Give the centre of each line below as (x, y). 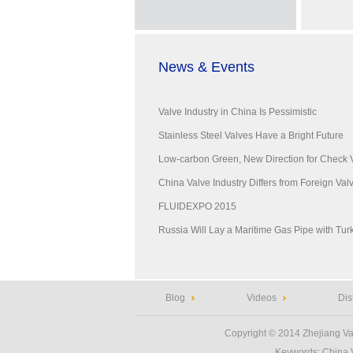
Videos (261, 298)
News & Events (206, 67)
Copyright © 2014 (263, 333)
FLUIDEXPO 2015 (197, 206)
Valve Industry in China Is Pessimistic (237, 112)
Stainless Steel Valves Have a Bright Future (251, 136)
